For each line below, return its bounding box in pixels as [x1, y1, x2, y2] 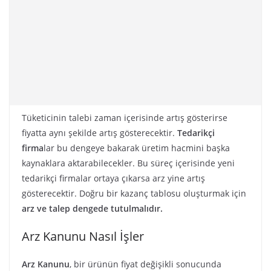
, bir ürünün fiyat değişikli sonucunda [70, 258, 221, 270]
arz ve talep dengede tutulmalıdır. [22, 203, 163, 214]
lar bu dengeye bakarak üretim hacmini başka [44, 142, 230, 154]
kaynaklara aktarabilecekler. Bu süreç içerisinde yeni [22, 157, 235, 169]
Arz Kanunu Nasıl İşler [22, 228, 144, 244]
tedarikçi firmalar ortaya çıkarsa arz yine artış [22, 172, 205, 184]
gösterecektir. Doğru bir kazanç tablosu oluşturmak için [22, 188, 246, 199]
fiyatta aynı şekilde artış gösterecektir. [22, 127, 177, 139]
